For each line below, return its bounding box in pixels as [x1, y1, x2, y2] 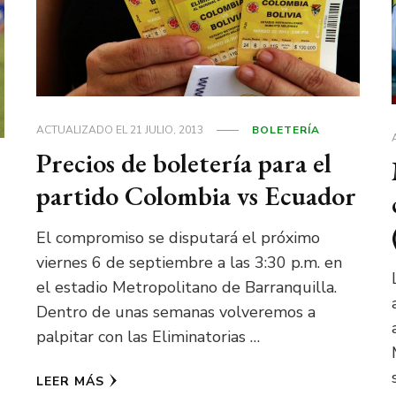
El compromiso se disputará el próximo [36, 226, 321, 248]
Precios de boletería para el [36, 145, 332, 180]
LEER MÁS [36, 372, 105, 390]
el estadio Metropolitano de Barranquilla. [36, 276, 338, 298]
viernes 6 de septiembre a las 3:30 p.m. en [36, 251, 343, 273]
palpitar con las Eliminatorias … [36, 325, 261, 347]
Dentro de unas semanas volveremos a [36, 301, 316, 323]
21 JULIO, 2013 [130, 122, 204, 137]
